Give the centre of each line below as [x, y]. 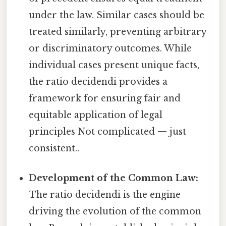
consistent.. [54, 148]
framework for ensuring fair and [105, 98]
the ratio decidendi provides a [98, 81]
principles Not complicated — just [108, 131]
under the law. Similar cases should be [117, 15]
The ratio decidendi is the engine [105, 195]
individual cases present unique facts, [114, 65]
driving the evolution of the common [115, 212]
